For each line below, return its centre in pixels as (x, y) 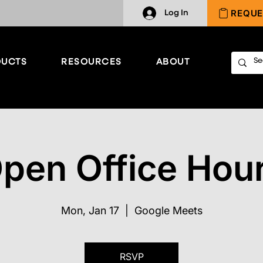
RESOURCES (92, 62)
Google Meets (168, 211)
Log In (176, 13)
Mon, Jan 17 (90, 211)
